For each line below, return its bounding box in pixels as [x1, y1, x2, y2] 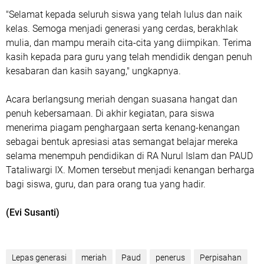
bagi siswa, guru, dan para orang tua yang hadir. [6, 178, 206, 190]
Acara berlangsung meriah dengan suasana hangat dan [6, 93, 237, 105]
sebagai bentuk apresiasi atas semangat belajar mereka [6, 136, 238, 147]
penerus [156, 252, 185, 262]
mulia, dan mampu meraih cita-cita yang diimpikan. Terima [6, 37, 252, 48]
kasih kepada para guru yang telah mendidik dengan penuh [6, 51, 252, 62]
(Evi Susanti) [6, 206, 60, 218]
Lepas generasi [12, 252, 67, 262]
